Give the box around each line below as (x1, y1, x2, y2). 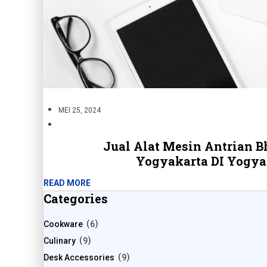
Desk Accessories (44, 253, 114, 263)
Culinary (44, 236, 76, 246)
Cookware (44, 219, 83, 229)
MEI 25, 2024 (58, 106, 101, 115)
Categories (44, 191, 108, 207)
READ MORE (44, 178, 91, 188)
